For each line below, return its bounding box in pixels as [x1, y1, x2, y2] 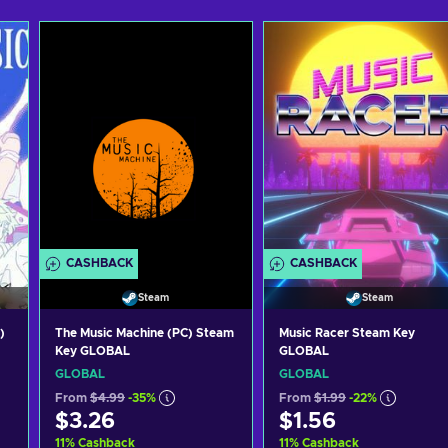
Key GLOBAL [55, 345, 130, 358]
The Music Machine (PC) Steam [55, 327, 234, 340]
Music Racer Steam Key [278, 327, 415, 340]
